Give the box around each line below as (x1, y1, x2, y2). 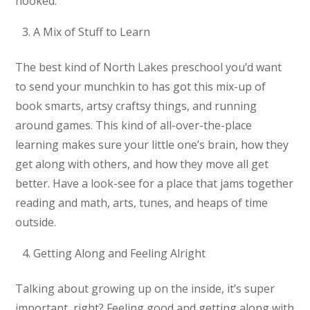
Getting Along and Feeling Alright (33, 246, 206, 262)
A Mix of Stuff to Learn (33, 24, 150, 40)
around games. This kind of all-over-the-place (15, 117, 253, 133)
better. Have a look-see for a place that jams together (15, 175, 294, 191)
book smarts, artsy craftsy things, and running (15, 98, 257, 113)
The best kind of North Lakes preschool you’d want (15, 59, 282, 75)
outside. (15, 214, 57, 230)
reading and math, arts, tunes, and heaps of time (15, 194, 268, 210)
